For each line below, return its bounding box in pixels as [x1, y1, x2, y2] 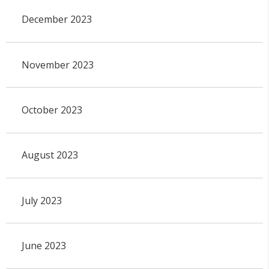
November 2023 [21, 58, 94, 71]
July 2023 [21, 193, 62, 207]
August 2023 [21, 148, 78, 162]
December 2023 [21, 13, 92, 26]
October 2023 [21, 103, 82, 116]
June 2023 [21, 238, 66, 252]
